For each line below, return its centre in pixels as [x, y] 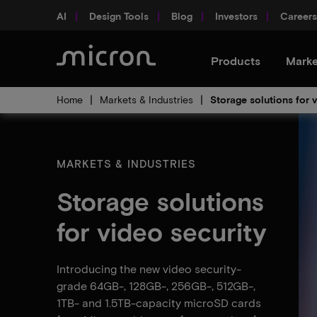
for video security [162, 231]
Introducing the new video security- [149, 269]
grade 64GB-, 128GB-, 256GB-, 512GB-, [156, 286]
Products [236, 60]
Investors [236, 16]
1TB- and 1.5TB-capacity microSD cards [159, 302]
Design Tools [119, 16]
